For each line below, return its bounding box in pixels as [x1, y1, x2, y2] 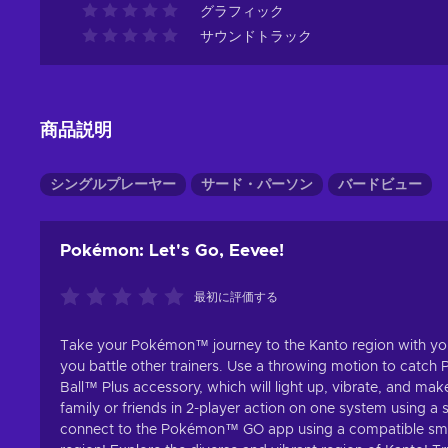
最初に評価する [194, 291, 278, 303]
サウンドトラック [200, 30, 312, 44]
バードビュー [338, 178, 422, 192]
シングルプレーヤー [50, 178, 176, 192]
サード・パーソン [201, 178, 313, 192]
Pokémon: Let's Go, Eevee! [60, 242, 284, 259]
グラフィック [200, 5, 284, 19]
